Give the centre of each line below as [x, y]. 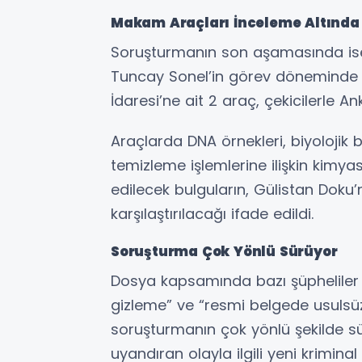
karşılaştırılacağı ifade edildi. [212, 213]
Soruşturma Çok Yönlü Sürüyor [224, 251]
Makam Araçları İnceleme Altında [235, 23]
